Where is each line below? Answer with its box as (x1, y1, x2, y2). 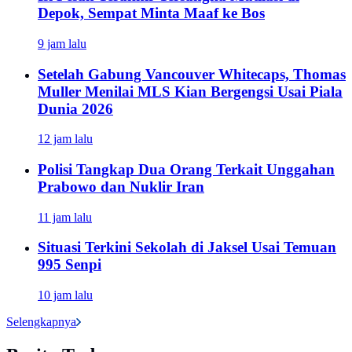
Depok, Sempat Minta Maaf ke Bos (38, 5, 265, 22)
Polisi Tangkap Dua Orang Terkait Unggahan (38, 160, 335, 178)
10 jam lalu (38, 288, 93, 302)
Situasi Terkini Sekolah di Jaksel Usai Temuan (38, 239, 336, 256)
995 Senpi (38, 256, 101, 273)
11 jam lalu (38, 210, 92, 224)
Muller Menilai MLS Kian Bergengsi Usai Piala (38, 82, 343, 100)
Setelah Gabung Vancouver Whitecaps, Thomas (38, 65, 346, 82)
